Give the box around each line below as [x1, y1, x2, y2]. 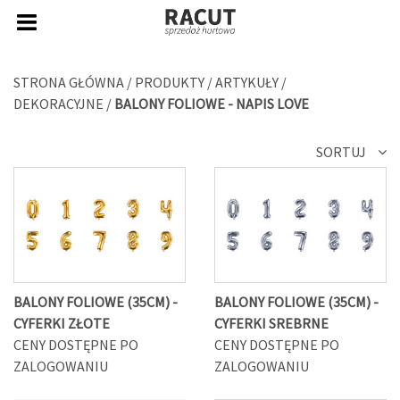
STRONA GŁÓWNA [13, 73, 124, 91]
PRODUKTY [135, 73, 204, 91]
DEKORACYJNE [13, 95, 104, 112]
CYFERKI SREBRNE [214, 314, 329, 332]
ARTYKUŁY [215, 73, 279, 91]
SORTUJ [316, 143, 369, 161]
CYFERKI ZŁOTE [13, 314, 110, 332]
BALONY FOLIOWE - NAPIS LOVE [114, 95, 309, 112]
